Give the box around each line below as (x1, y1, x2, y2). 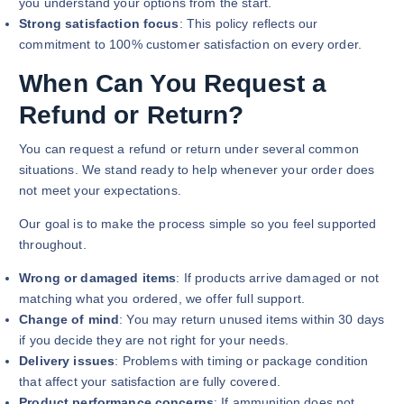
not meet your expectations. (19, 183, 181, 198)
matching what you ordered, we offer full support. (19, 291, 306, 307)
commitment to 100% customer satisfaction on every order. (19, 37, 362, 52)
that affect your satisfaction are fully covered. (19, 374, 280, 390)
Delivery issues (19, 353, 115, 369)
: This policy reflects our (179, 16, 318, 32)
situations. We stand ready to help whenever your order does (19, 162, 375, 178)
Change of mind (19, 312, 120, 327)
